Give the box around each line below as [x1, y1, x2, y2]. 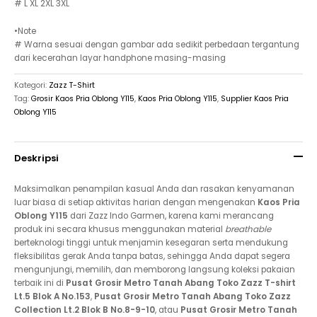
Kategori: [14, 79, 49, 91]
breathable [225, 223, 271, 235]
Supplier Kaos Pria [221, 93, 289, 104]
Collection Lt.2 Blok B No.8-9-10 [14, 304, 155, 316]
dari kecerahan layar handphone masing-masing [14, 52, 226, 64]
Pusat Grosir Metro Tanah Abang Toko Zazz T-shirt [66, 277, 296, 289]
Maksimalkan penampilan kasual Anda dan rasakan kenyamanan [14, 183, 294, 195]
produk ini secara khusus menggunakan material [14, 223, 225, 235]
